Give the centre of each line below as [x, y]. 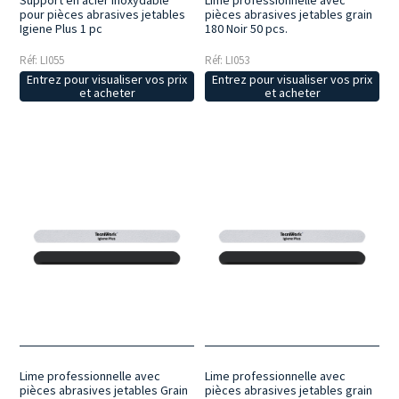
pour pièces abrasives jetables [103, 15]
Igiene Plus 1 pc [61, 29]
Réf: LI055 [42, 61]
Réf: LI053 [228, 61]
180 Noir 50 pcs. [247, 29]
